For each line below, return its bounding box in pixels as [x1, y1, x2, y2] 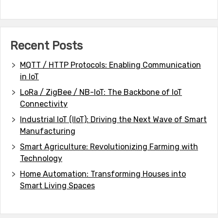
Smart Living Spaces [20, 181, 95, 190]
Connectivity [20, 99, 68, 109]
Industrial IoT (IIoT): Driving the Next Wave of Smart [20, 114, 207, 124]
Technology [20, 153, 62, 163]
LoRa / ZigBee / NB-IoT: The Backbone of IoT [20, 87, 182, 97]
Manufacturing [20, 126, 75, 136]
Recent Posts [10, 38, 83, 53]
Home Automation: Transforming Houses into [20, 169, 186, 179]
